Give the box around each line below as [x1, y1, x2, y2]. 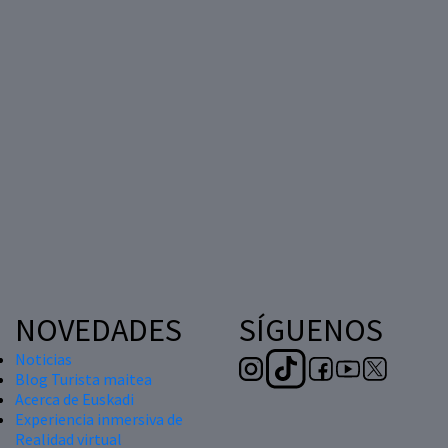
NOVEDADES [15, 309, 182, 350]
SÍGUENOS [239, 309, 383, 350]
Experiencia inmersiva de [15, 408, 183, 429]
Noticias [15, 348, 72, 369]
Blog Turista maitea [15, 368, 152, 389]
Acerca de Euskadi [15, 388, 134, 409]
